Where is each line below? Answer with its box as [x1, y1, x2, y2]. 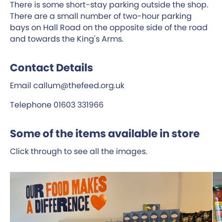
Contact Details [10, 60, 93, 75]
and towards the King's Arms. [10, 33, 123, 45]
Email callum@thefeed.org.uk [10, 79, 124, 91]
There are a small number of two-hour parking [10, 10, 192, 22]
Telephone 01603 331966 [10, 99, 104, 111]
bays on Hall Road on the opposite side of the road [10, 21, 208, 33]
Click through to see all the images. [10, 145, 147, 157]
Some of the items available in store [10, 126, 200, 141]
